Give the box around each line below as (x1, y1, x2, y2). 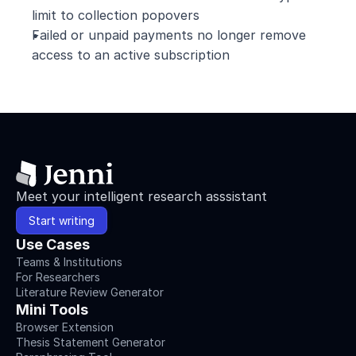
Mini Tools (16, 301, 88, 318)
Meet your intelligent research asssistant (16, 188, 267, 204)
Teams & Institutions (16, 255, 122, 269)
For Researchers (16, 270, 100, 284)
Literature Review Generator (16, 285, 164, 299)
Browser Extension (16, 320, 114, 334)
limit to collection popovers (32, 7, 199, 23)
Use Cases (16, 236, 90, 253)
